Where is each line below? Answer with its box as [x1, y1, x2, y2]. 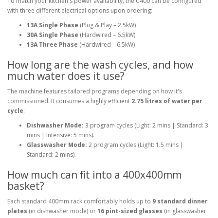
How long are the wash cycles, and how [7, 58, 193, 72]
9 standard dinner [152, 197, 208, 205]
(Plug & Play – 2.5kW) [78, 21, 136, 29]
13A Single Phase [27, 21, 78, 29]
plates [7, 207, 27, 215]
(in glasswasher [163, 207, 206, 215]
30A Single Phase [27, 31, 78, 39]
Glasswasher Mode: [27, 141, 87, 149]
